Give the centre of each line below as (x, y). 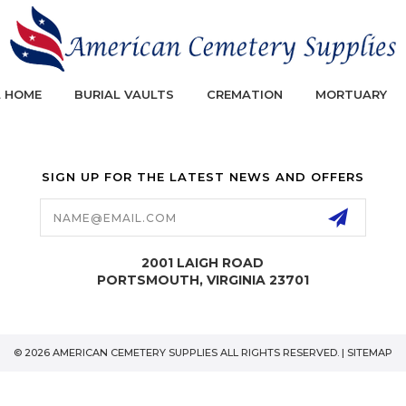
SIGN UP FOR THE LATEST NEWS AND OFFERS (203, 176)
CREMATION (244, 94)
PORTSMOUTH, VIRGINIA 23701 (203, 280)
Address (68, 217)
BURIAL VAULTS (124, 94)
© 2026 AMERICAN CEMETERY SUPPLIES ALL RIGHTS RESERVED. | (180, 352)
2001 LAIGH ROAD (203, 262)
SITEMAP (370, 352)
